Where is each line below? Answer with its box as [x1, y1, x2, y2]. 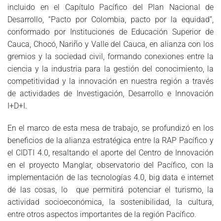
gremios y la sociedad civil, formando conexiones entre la [7, 51, 214, 61]
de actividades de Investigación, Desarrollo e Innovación [7, 88, 214, 98]
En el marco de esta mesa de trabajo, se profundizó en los [7, 123, 214, 133]
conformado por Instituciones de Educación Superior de [7, 27, 214, 37]
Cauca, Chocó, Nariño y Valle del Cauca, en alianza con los [7, 39, 214, 49]
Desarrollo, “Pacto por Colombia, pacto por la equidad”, [7, 14, 214, 24]
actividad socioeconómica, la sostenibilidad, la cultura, [7, 197, 214, 207]
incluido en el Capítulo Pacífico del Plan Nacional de [7, 2, 214, 12]
